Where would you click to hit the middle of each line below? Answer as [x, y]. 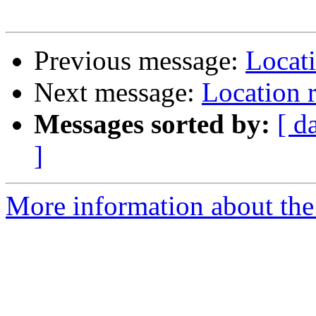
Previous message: [140, 61]
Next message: [118, 92]
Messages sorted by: [152, 124]
